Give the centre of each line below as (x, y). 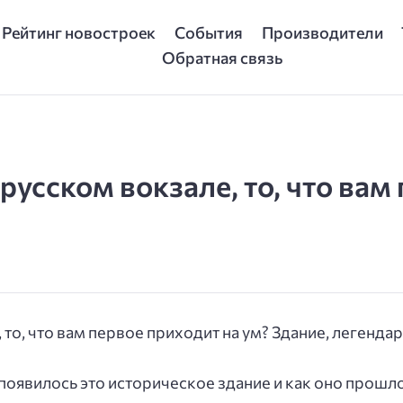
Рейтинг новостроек (79, 32)
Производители (322, 32)
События (208, 32)
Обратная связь (223, 57)
